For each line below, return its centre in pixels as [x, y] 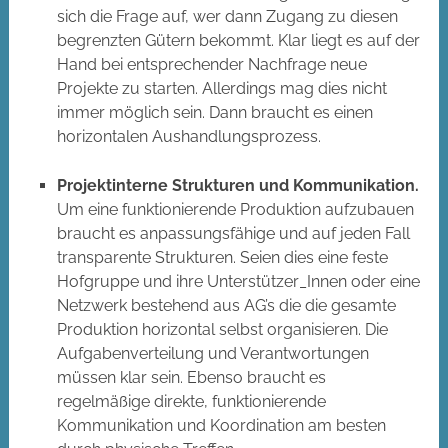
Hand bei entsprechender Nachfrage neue [211, 65]
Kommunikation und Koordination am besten [221, 426]
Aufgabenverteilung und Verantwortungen [212, 354]
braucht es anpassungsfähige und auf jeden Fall [233, 234]
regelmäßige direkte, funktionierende [191, 402]
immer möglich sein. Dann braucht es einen [214, 113]
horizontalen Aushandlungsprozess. [188, 137]
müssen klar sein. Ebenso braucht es [191, 378]
